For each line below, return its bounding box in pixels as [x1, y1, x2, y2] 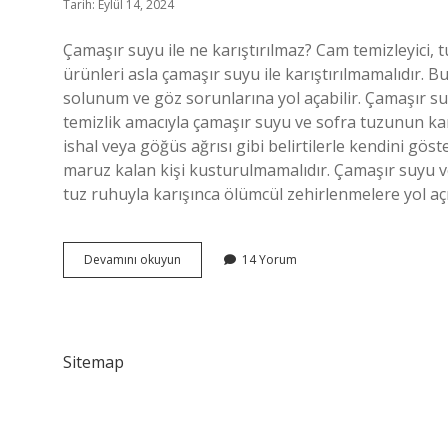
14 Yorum [242, 251, 297, 268]
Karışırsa [180, 322, 229, 339]
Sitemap [63, 351, 124, 373]
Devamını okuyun [84, 251, 181, 268]
